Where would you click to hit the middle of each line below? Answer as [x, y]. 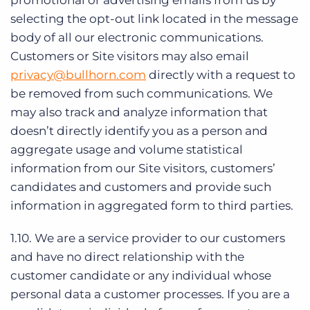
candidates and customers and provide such [141, 187]
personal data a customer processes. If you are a [150, 294]
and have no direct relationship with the [127, 257]
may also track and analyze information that [139, 112]
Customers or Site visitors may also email [130, 56]
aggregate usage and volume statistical [127, 149]
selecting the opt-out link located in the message [154, 19]
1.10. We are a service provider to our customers [148, 238]
